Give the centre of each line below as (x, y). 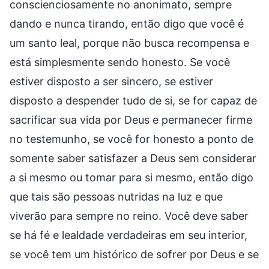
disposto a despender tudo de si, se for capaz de (133, 100)
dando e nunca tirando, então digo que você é (127, 23)
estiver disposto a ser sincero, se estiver (111, 81)
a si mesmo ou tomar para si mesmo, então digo (131, 177)
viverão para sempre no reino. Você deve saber (129, 216)
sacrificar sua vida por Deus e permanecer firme (131, 119)
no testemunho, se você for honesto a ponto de (131, 139)
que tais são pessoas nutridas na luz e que (116, 196)
